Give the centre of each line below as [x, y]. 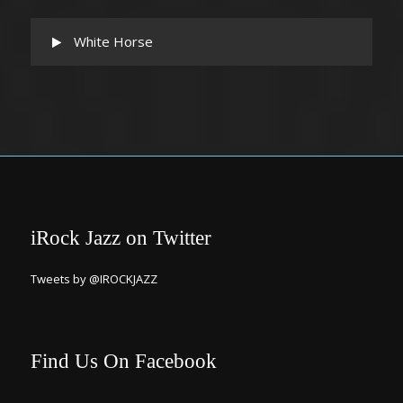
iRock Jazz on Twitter [121, 238]
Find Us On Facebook [124, 361]
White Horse [113, 41]
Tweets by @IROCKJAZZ [94, 279]
